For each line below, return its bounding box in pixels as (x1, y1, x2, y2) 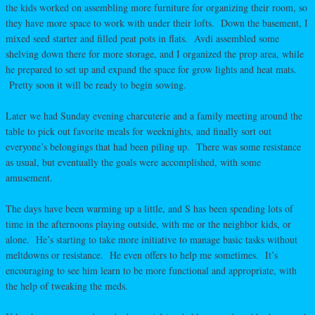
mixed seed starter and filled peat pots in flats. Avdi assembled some (6, 32, 279, 46)
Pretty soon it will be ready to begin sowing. (6, 78, 186, 92)
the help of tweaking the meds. (6, 279, 128, 293)
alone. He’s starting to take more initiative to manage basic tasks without (6, 233, 297, 247)
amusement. (6, 171, 53, 185)
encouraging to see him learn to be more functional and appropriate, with (6, 264, 297, 278)
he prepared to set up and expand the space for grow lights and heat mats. (6, 63, 297, 77)
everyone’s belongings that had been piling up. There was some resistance (6, 140, 301, 154)
